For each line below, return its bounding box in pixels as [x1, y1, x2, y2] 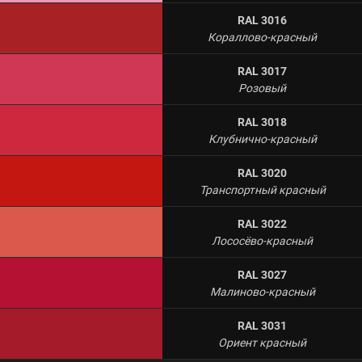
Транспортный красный [199, 182, 326, 198]
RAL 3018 [238, 114, 287, 130]
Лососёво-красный [212, 233, 313, 249]
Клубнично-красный [208, 131, 317, 147]
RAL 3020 [238, 165, 287, 181]
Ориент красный [218, 335, 306, 351]
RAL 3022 [238, 216, 287, 232]
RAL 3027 [238, 267, 287, 283]
